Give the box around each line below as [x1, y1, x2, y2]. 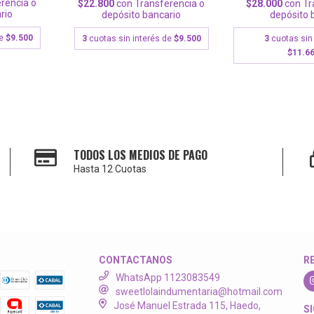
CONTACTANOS [99, 254, 173, 266]
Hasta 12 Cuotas [74, 163, 147, 175]
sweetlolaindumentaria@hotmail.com [116, 285, 283, 297]
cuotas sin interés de [88, 33, 174, 43]
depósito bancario [102, 8, 182, 20]
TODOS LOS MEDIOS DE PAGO [74, 146, 208, 163]
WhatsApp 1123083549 [116, 271, 221, 283]
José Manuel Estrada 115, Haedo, [113, 299, 261, 311]
